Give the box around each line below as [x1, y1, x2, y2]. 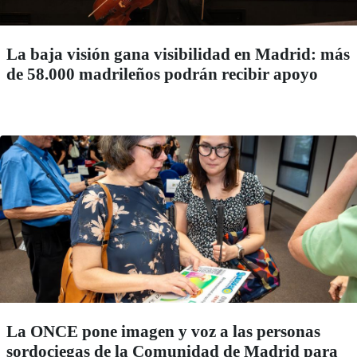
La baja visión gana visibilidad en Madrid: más [6, 45, 350, 65]
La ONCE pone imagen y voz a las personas [6, 322, 320, 342]
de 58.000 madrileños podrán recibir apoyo [6, 65, 318, 84]
